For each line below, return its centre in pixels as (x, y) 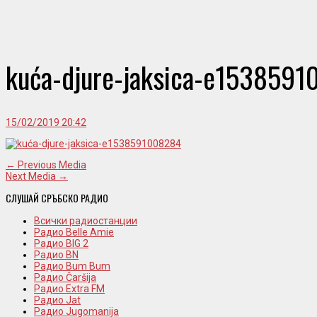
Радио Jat (57, 300)
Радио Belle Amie (74, 232)
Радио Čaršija (65, 278)
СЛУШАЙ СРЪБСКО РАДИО (57, 198)
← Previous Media (46, 165)
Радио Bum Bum (72, 266)
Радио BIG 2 (61, 244)
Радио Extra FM (69, 289)
